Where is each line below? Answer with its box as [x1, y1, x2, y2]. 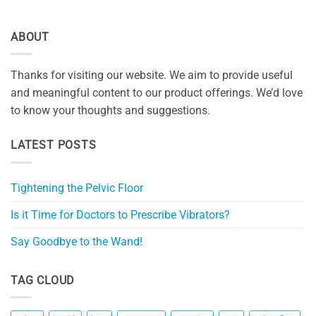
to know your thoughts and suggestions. [11, 104, 210, 118]
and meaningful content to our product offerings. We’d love [11, 86, 303, 100]
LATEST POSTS [11, 138, 97, 152]
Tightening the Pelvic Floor [11, 181, 143, 195]
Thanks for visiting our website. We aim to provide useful [11, 68, 293, 83]
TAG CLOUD [11, 273, 75, 287]
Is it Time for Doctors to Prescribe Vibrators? [11, 207, 230, 221]
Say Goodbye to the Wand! [11, 234, 142, 248]
